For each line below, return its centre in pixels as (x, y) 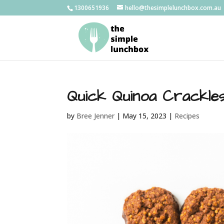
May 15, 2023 (145, 116)
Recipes (187, 116)
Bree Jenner (96, 116)
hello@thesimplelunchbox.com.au (173, 8)
